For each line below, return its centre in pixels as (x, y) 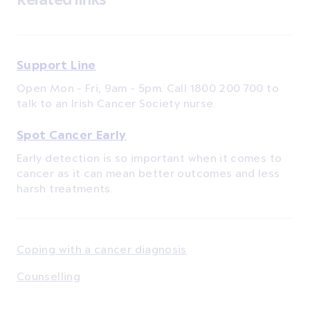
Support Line (56, 64)
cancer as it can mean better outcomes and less (148, 173)
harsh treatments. (65, 188)
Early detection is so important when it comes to (149, 157)
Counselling (48, 276)
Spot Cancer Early (72, 134)
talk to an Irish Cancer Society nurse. (116, 103)
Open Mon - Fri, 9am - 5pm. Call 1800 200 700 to (148, 88)
